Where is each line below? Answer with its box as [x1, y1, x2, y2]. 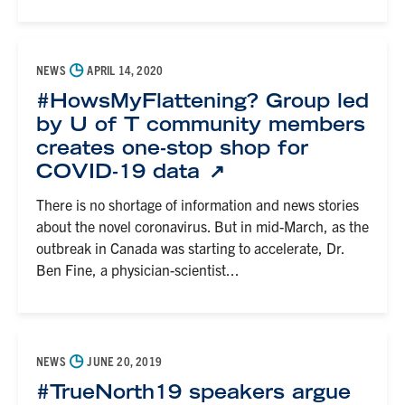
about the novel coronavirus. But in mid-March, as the [36, 217, 369, 235]
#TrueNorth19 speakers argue [36, 380, 351, 403]
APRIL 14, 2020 [84, 61, 164, 78]
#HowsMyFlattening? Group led [36, 89, 369, 112]
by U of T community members [36, 112, 365, 136]
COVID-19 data [36, 159, 207, 183]
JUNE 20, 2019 [84, 353, 163, 369]
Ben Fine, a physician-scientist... [36, 260, 240, 278]
